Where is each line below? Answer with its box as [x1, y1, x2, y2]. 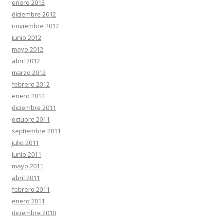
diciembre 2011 [12, 103, 56, 112]
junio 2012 [12, 33, 41, 42]
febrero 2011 [12, 185, 50, 194]
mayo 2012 [12, 45, 43, 54]
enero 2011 [12, 197, 45, 205]
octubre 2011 [12, 115, 50, 124]
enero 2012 [12, 91, 45, 100]
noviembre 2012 [12, 21, 59, 30]
